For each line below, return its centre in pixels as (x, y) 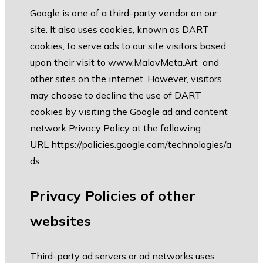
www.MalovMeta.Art (153, 63)
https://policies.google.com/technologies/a (141, 145)
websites (60, 221)
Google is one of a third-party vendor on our (124, 13)
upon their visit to (69, 63)
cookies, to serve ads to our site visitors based (128, 46)
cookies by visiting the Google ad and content (129, 112)
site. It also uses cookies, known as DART (119, 30)
